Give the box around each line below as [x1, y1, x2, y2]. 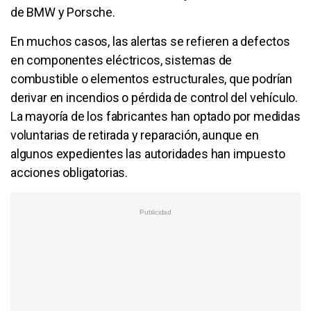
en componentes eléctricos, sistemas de [10, 52, 233, 67]
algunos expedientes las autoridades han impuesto [10, 146, 285, 161]
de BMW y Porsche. [10, 4, 115, 19]
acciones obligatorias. [10, 165, 128, 180]
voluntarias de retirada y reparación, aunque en [10, 127, 259, 142]
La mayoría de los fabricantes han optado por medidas [10, 108, 301, 124]
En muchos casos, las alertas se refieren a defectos [10, 33, 290, 49]
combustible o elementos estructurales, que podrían [10, 71, 293, 86]
